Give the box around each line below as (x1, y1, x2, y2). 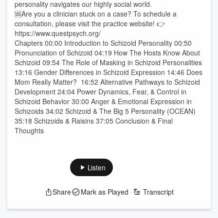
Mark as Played (80, 187, 128, 197)
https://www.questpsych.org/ (15, 28, 101, 38)
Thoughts (15, 126, 44, 135)
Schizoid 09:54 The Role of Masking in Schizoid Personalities (15, 57, 202, 67)
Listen (87, 163, 106, 172)
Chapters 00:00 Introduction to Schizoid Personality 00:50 (15, 38, 192, 48)
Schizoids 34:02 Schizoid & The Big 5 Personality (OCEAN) (15, 106, 196, 116)
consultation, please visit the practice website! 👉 (15, 18, 165, 28)
